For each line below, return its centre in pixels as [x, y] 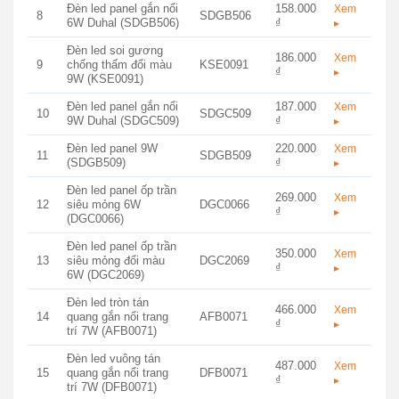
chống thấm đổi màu [119, 64]
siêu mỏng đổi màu [115, 260]
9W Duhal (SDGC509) [122, 120]
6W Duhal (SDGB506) [122, 22]
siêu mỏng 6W [103, 204]
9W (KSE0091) [105, 78]
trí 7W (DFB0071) [111, 387]
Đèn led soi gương [114, 50]
